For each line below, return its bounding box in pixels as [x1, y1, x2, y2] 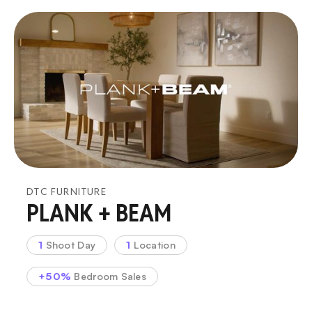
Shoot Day [42, 238, 96, 251]
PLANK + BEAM [26, 197, 171, 228]
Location [130, 238, 175, 251]
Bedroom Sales [71, 270, 147, 282]
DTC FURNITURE [26, 185, 107, 198]
